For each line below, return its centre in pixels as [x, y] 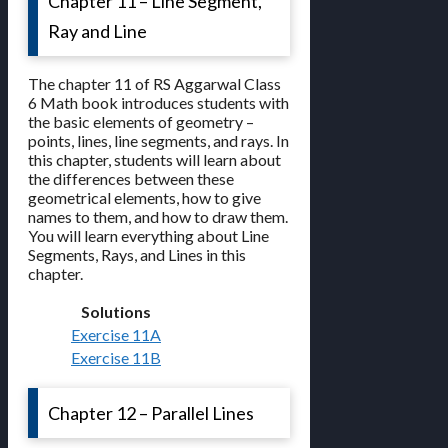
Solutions [116, 312]
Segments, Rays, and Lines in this [137, 255]
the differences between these [131, 179]
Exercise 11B [116, 358]
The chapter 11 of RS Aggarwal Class [154, 84]
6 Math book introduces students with [158, 103]
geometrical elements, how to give [144, 198]
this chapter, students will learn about [154, 160]
